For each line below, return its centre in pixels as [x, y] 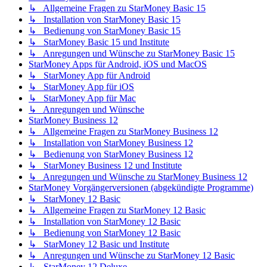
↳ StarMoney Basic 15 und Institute [99, 42]
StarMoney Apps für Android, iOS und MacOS [118, 64]
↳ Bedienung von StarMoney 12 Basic [105, 233]
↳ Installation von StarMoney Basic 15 [105, 20]
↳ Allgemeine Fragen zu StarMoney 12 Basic [117, 210]
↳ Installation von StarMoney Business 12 [111, 143]
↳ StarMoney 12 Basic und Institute [99, 244]
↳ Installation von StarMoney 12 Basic [105, 222]
